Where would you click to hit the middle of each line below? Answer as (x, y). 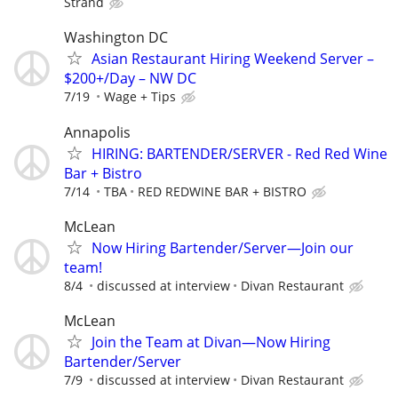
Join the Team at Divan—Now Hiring (211, 342)
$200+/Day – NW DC (130, 79)
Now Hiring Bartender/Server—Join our (223, 247)
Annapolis (97, 132)
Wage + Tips (140, 97)
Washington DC (116, 38)
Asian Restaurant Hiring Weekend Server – (233, 59)
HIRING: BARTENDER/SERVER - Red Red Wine (239, 153)
